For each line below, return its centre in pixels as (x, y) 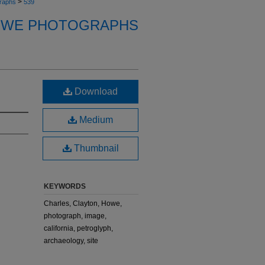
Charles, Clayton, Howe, (83, 203)
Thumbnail (95, 148)
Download (95, 91)
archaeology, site (71, 241)
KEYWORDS (65, 186)
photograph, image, (75, 216)
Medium (95, 120)
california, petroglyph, (78, 228)
